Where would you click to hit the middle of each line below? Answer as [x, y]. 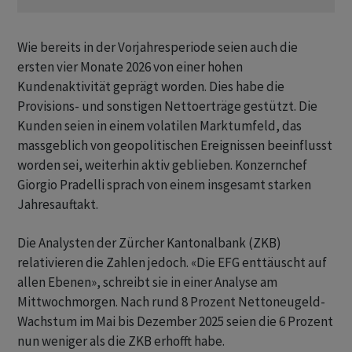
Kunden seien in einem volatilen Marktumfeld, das [159, 126]
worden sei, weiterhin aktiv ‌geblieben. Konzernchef [162, 165]
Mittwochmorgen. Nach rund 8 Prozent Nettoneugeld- [171, 302]
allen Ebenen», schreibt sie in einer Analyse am [147, 282]
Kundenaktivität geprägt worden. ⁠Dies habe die [151, 87]
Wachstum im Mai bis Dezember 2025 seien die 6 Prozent [175, 322]
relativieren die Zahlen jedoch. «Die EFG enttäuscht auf [172, 263]
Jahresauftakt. [58, 205]
